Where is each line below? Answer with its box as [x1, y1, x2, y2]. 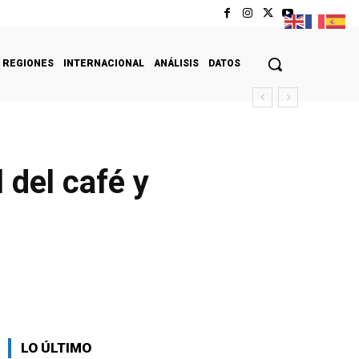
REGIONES [2, 57, 54, 69]
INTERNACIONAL [63, 57, 144, 69]
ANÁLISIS [154, 57, 199, 69]
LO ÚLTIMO [21, 339, 91, 356]
